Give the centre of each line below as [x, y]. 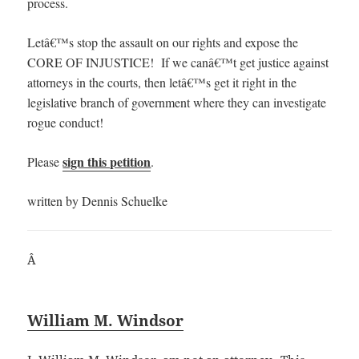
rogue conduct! [66, 122]
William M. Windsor [106, 320]
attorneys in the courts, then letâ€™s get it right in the [162, 82]
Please [45, 161]
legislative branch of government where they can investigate [177, 102]
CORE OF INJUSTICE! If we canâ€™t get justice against [178, 62]
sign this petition [107, 161]
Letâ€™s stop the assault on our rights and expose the [163, 42]
